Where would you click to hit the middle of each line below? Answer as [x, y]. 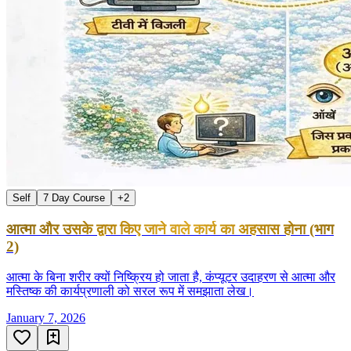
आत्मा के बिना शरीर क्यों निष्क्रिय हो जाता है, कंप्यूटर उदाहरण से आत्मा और [171, 277]
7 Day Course [74, 198]
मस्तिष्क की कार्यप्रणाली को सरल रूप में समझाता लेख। [130, 291]
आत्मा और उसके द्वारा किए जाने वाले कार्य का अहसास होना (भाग [170, 230]
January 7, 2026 [46, 317]
